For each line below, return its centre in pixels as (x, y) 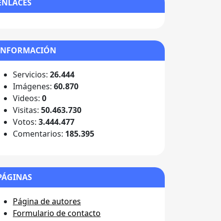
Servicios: (31, 75)
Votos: (26, 122)
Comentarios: (39, 134)
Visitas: (27, 110)
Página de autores (47, 202)
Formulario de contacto (57, 213)
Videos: (27, 98)
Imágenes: (33, 87)
